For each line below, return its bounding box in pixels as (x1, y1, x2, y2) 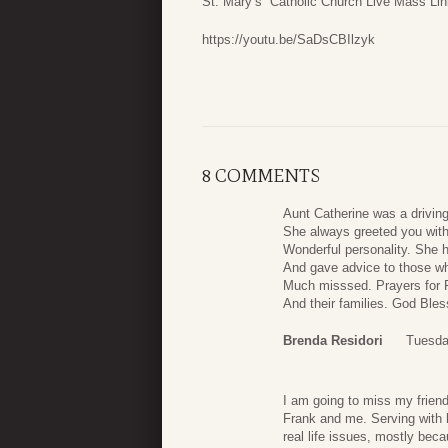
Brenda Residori (283, 333, 383, 349)
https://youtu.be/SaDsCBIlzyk (202, 31, 375, 47)
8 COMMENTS (202, 164, 320, 187)
